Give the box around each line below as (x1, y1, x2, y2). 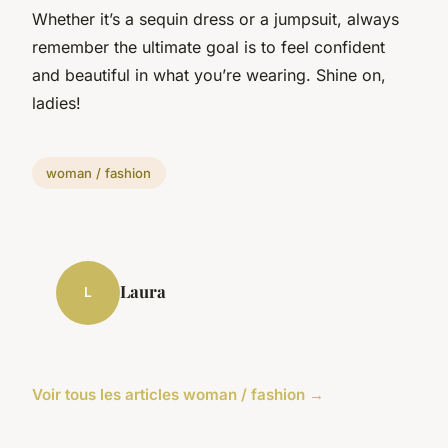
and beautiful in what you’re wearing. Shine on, (32, 64, 386, 85)
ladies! (32, 92, 81, 113)
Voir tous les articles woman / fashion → (32, 384, 324, 404)
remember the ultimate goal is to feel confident (32, 36, 385, 57)
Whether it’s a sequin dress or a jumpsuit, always (32, 8, 399, 29)
